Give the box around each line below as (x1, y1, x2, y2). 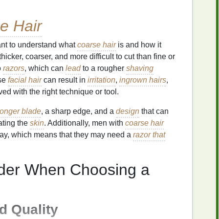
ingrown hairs (119, 76, 166, 84)
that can (139, 107, 169, 115)
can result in (42, 76, 88, 84)
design (116, 107, 139, 115)
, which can (24, 64, 66, 72)
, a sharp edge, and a (41, 107, 116, 115)
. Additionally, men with (44, 119, 125, 127)
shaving (126, 64, 153, 72)
